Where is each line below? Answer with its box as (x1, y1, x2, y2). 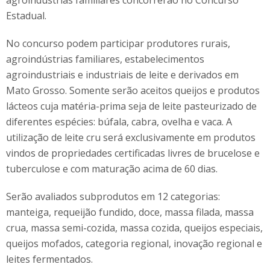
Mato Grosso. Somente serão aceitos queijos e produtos (6, 84, 260, 98)
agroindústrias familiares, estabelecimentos (6, 52, 204, 66)
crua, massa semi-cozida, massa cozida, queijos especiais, (6, 221, 263, 235)
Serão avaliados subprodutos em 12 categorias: (6, 190, 220, 204)
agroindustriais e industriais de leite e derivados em (6, 68, 239, 82)
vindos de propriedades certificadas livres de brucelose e (6, 146, 260, 160)
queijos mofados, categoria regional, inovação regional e (6, 237, 262, 251)
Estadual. (6, 9, 46, 23)
